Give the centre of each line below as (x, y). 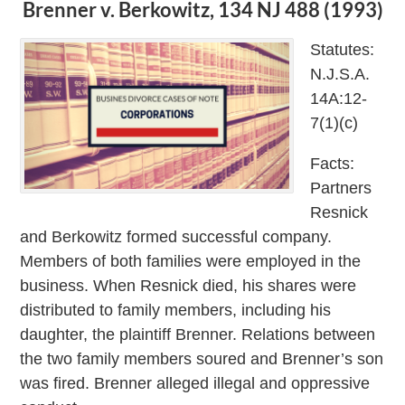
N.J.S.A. (339, 74)
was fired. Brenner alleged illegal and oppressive (195, 383)
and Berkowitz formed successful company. (176, 236)
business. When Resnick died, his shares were (188, 285)
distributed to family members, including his (176, 310)
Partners (340, 188)
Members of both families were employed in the (191, 261)
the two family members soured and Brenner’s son (202, 358)
